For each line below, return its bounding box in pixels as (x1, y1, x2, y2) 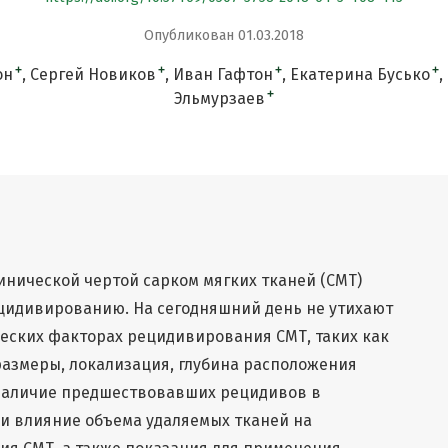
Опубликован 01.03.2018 (144, 26, 304, 44)
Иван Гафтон (173, 64, 273, 84)
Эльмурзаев (174, 88, 265, 108)
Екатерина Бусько (290, 64, 430, 84)
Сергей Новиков (30, 64, 156, 84)
